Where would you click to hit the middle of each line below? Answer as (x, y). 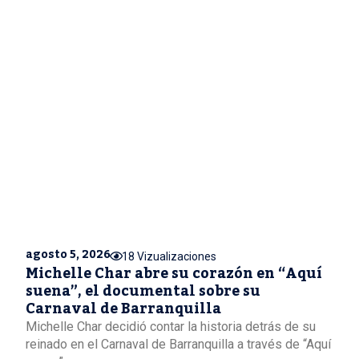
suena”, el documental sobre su (143, 291)
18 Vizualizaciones (169, 256)
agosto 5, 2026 (68, 254)
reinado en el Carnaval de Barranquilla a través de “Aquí (178, 344)
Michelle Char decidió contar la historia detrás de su (171, 326)
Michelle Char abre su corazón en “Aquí (174, 273)
